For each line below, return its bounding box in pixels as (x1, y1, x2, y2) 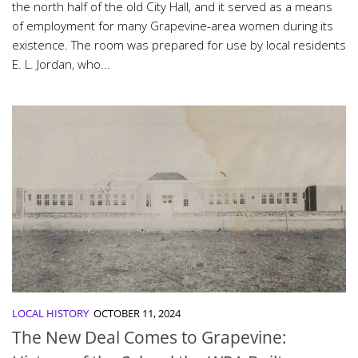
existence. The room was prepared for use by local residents (12, 36, 346, 53)
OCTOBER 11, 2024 (93, 306, 181, 321)
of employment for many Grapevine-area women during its (12, 17, 333, 34)
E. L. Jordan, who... (12, 55, 110, 72)
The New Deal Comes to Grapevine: (12, 326, 287, 349)
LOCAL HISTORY (12, 306, 89, 321)
